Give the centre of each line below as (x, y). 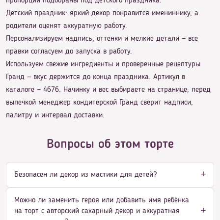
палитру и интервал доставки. (55, 115)
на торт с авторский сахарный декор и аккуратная (97, 211)
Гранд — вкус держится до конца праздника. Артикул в (96, 77)
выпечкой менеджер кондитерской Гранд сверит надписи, (99, 103)
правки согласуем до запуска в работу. (69, 52)
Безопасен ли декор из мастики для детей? (85, 175)
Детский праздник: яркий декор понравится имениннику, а (102, 13)
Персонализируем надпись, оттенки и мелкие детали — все (102, 39)
